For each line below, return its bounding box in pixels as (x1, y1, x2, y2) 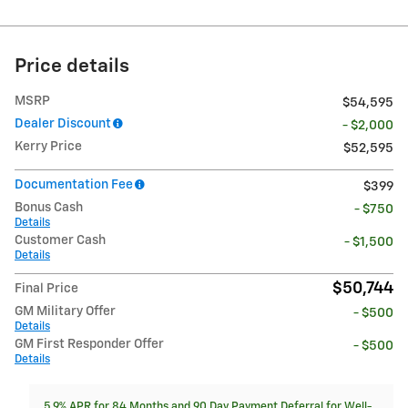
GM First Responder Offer (15, 338, 164, 352)
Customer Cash (15, 234, 106, 248)
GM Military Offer (15, 305, 116, 319)
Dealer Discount (15, 117, 111, 131)
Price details (15, 57, 129, 77)
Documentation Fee (15, 178, 133, 192)
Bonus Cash (15, 201, 83, 215)
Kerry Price (15, 140, 82, 154)
